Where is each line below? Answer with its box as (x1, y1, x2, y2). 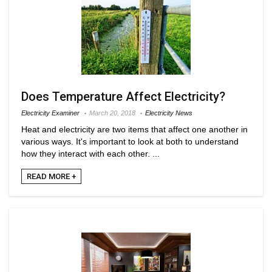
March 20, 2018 (89, 109, 135, 117)
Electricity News (145, 109, 192, 117)
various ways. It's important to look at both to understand (21, 136, 239, 146)
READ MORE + (27, 171, 76, 181)
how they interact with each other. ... (21, 148, 160, 158)
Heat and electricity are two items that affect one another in (21, 124, 248, 134)
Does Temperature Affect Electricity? (21, 89, 225, 104)
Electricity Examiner (21, 109, 80, 117)
